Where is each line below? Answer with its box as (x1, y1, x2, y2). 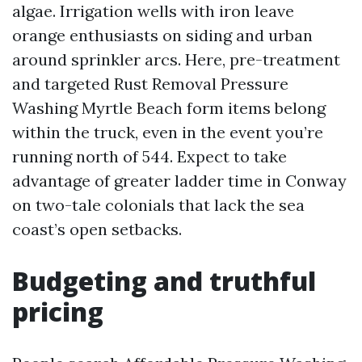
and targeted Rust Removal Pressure (12, 74, 288, 94)
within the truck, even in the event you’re (12, 122, 323, 142)
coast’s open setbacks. (12, 219, 182, 239)
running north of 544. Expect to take (12, 146, 287, 166)
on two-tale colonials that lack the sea (12, 195, 305, 215)
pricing (12, 294, 103, 329)
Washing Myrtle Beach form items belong (12, 98, 326, 118)
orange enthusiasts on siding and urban (12, 25, 313, 45)
